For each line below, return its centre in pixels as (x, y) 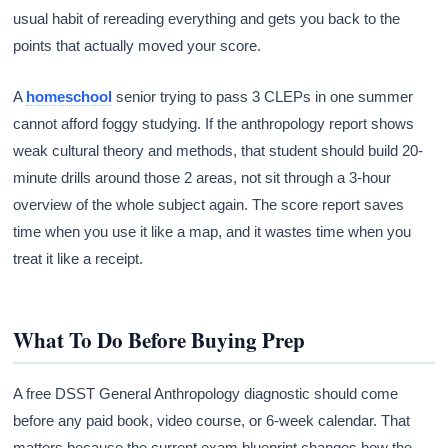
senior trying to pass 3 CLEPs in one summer (263, 96)
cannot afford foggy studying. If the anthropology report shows (214, 123)
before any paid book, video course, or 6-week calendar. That (212, 420)
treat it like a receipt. (78, 258)
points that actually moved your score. (137, 45)
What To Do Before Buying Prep (159, 339)
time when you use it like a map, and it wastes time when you (212, 231)
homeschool (69, 96)
